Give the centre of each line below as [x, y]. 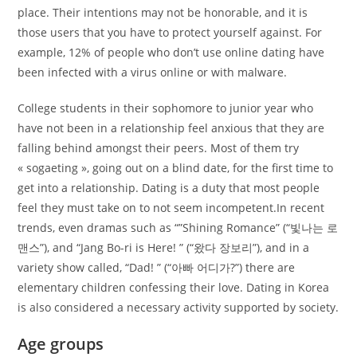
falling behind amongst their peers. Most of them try [159, 148]
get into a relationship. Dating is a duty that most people [169, 188]
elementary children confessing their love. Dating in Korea [174, 288]
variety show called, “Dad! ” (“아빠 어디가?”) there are [157, 268]
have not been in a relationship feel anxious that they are [171, 128]
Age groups [61, 344]
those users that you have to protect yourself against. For [170, 33]
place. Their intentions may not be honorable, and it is [163, 13]
